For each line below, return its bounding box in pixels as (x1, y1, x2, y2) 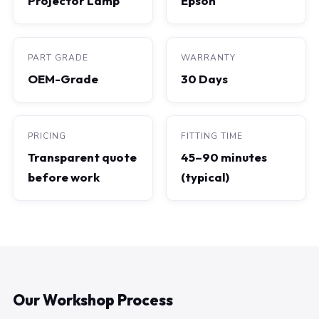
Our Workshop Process (13, 291, 173, 309)
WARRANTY (181, 52, 236, 63)
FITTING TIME (181, 130, 243, 142)
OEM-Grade (28, 71, 98, 86)
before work (28, 169, 100, 184)
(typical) (181, 169, 229, 184)
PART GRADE (28, 52, 88, 63)
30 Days (181, 71, 228, 86)
